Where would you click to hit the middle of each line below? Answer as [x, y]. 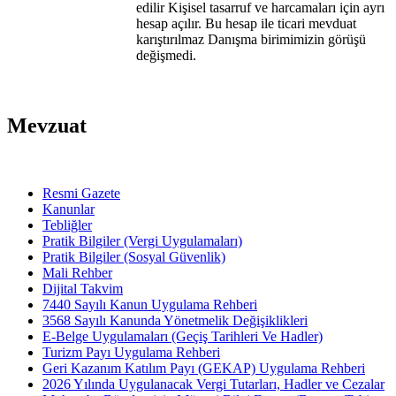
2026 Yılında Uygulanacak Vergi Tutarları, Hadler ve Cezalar [213, 384]
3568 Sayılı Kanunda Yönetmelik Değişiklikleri [175, 320]
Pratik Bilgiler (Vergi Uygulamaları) [142, 240]
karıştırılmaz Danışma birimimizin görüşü [251, 39]
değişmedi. [166, 55]
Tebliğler [67, 225]
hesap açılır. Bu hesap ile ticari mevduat [246, 23]
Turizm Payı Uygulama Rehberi [131, 352]
